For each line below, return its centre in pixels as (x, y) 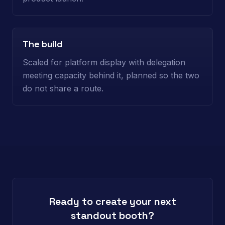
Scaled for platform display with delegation (104, 62)
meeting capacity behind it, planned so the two (111, 75)
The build (42, 44)
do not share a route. (63, 88)
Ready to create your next (113, 201)
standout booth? (113, 215)
